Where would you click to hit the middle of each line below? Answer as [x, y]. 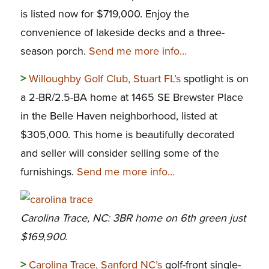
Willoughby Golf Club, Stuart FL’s [104, 79]
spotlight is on [214, 79]
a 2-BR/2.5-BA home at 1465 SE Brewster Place [131, 98]
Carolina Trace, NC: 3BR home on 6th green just [133, 218]
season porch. [54, 51]
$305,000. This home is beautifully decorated [127, 135]
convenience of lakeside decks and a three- [122, 32]
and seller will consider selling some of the [119, 153]
